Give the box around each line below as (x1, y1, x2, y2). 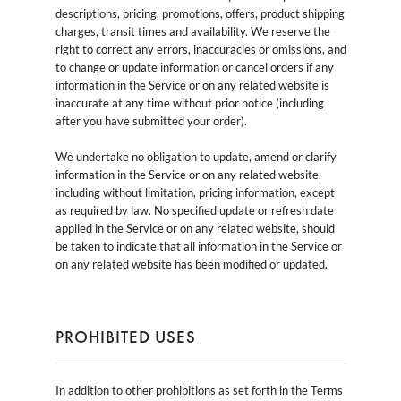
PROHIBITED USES (55, 325, 196, 348)
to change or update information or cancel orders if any (55, 59, 334, 74)
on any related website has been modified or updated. (55, 256, 328, 271)
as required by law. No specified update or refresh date (55, 202, 334, 218)
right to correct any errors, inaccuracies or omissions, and (55, 41, 346, 56)
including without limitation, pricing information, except (55, 184, 335, 200)
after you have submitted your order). (55, 113, 247, 128)
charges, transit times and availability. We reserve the (55, 23, 330, 38)
